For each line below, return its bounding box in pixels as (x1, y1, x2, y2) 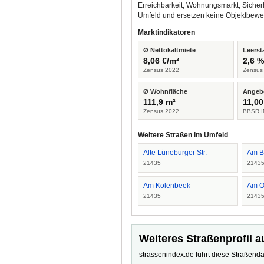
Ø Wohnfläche (143, 88, 187, 95)
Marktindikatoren (138, 28, 195, 37)
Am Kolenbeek (143, 181, 190, 190)
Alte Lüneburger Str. (143, 148, 207, 157)
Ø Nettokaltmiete (143, 47, 196, 54)
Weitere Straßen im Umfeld (138, 131, 228, 139)
